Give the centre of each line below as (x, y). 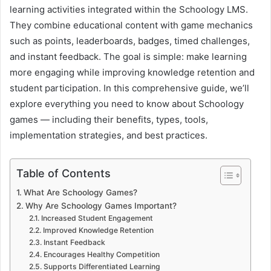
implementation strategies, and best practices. (109, 135)
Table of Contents (64, 173)
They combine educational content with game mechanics (131, 25)
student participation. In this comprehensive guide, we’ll (129, 88)
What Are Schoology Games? (80, 192)
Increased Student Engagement (97, 218)
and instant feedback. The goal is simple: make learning (128, 56)
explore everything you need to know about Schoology (127, 103)
